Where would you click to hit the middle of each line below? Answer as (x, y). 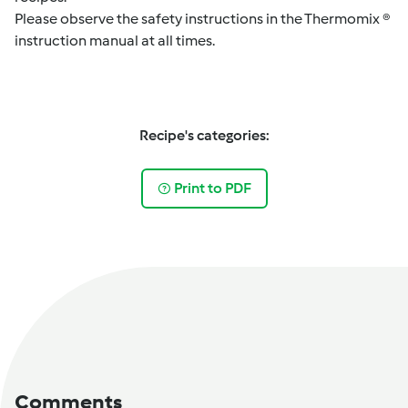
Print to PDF (213, 189)
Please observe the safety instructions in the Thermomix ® (203, 19)
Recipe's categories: (204, 135)
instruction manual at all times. (115, 41)
